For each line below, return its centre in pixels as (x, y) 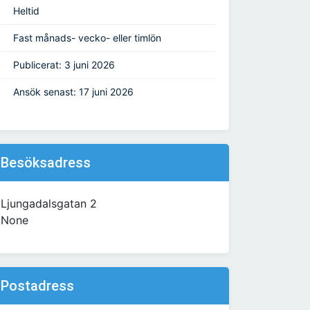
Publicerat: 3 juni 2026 (64, 65)
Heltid (26, 11)
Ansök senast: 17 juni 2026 (73, 92)
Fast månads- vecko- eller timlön (87, 38)
